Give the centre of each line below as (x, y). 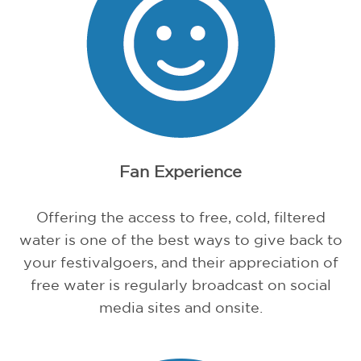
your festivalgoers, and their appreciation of (180, 262)
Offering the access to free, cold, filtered (180, 217)
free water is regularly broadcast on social (180, 285)
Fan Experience (180, 172)
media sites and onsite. (180, 307)
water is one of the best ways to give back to (180, 240)
